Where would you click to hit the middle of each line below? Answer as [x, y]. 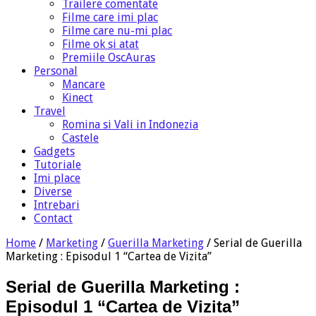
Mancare [84, 84]
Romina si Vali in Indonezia [130, 124]
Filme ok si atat [101, 44]
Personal [56, 71]
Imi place [57, 178]
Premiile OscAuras [109, 57]
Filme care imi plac [110, 17]
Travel [50, 111]
